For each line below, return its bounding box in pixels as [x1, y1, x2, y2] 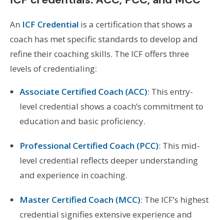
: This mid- [158, 139, 200, 151]
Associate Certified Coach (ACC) [19, 85, 147, 97]
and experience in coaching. [19, 169, 127, 181]
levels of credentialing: [9, 62, 97, 74]
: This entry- [147, 85, 193, 97]
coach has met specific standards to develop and [9, 33, 198, 45]
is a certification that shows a [78, 18, 192, 30]
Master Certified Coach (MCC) [19, 193, 140, 205]
